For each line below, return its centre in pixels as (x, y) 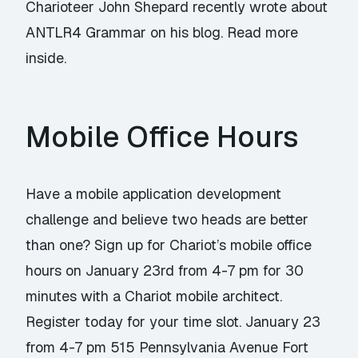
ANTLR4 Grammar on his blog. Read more (162, 32)
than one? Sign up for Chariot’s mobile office (169, 245)
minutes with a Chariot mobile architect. (154, 296)
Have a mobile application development (154, 194)
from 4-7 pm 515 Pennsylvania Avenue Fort (167, 347)
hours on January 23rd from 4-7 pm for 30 (165, 270)
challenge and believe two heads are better (167, 219)
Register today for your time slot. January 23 (173, 322)
